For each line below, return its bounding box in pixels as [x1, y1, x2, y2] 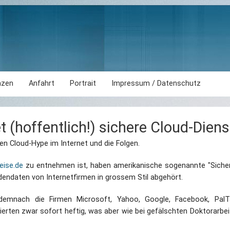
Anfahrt [29, 79, 54, 88]
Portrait [70, 79, 96, 88]
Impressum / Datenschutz [111, 79, 201, 88]
